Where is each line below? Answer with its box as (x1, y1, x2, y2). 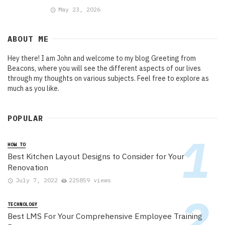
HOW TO (8, 142, 26, 148)
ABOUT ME (8, 34, 49, 44)
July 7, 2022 (15, 176, 58, 184)
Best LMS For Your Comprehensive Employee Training (8, 211, 202, 221)
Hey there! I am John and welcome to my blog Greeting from (8, 54, 196, 63)
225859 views (69, 176, 111, 184)
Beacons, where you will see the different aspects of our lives (8, 64, 201, 73)
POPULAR (8, 113, 44, 124)
